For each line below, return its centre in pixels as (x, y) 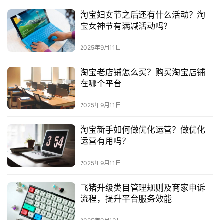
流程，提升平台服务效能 (126, 199)
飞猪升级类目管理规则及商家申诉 (142, 187)
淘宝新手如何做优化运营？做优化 (142, 130)
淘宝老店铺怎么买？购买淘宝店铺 (142, 72)
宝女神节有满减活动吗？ (126, 26)
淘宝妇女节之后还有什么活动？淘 (142, 15)
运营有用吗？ (105, 141)
